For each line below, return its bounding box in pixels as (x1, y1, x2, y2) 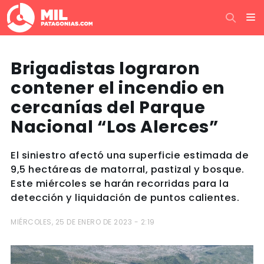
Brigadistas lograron (11, 57, 200, 80)
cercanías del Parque (11, 95, 205, 119)
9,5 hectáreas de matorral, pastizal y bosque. (11, 163, 245, 176)
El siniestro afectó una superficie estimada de (11, 148, 249, 162)
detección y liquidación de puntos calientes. (11, 191, 239, 204)
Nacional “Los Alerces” (11, 115, 219, 138)
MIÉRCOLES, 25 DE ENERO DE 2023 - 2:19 (11, 217, 155, 227)
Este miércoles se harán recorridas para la (11, 177, 229, 190)
